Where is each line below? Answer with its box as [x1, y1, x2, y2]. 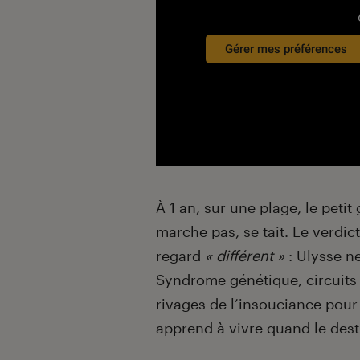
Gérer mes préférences [225, 41, 347, 56]
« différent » [205, 247, 284, 265]
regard [156, 247, 205, 265]
